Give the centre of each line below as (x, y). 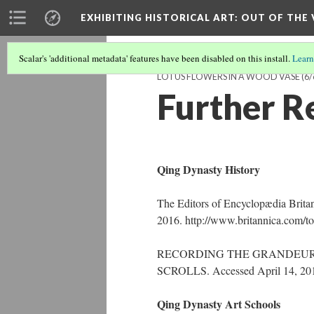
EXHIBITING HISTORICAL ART (158, 18)
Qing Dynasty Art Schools (219, 304)
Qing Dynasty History (209, 169)
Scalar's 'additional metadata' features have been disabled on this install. (156, 58)
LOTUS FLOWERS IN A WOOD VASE (228, 77)
